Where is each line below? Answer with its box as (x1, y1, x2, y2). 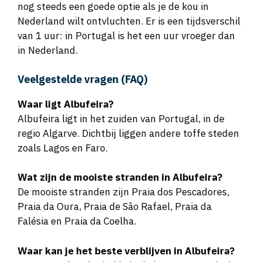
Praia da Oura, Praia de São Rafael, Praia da (18, 200, 212, 213)
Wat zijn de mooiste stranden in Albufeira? (18, 171, 222, 184)
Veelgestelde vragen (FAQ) (18, 72, 147, 86)
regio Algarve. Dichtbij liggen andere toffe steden (18, 126, 239, 140)
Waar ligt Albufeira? (18, 97, 113, 111)
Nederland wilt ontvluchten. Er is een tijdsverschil (18, 15, 240, 28)
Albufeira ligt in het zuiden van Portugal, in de (18, 112, 225, 125)
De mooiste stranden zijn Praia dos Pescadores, (18, 185, 229, 199)
